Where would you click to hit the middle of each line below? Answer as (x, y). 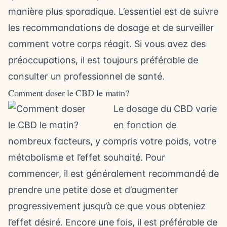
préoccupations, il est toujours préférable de (103, 60)
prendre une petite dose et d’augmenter (93, 190)
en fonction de (145, 125)
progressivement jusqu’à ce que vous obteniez (107, 206)
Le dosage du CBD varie (165, 109)
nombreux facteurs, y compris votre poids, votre (112, 141)
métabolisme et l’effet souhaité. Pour (87, 157)
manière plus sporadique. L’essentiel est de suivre (113, 11)
